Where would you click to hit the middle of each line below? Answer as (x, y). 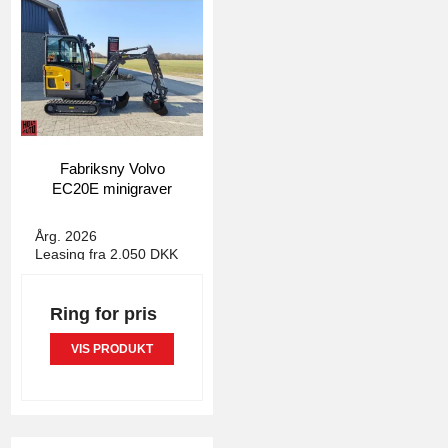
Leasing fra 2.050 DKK (106, 253)
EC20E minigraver (112, 188)
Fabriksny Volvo (112, 168)
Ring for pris (103, 314)
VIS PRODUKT (112, 349)
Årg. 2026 (66, 235)
